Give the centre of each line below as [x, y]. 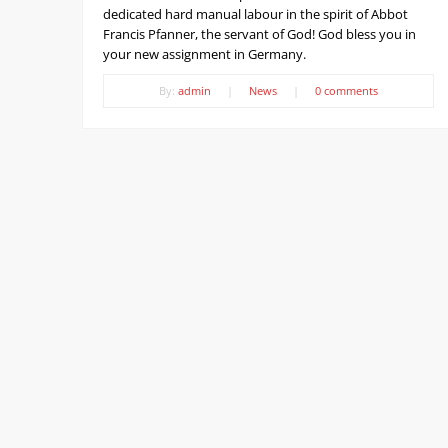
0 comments [346, 91]
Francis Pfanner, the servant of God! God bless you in [259, 34]
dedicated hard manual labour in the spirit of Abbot [255, 14]
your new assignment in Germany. [204, 54]
